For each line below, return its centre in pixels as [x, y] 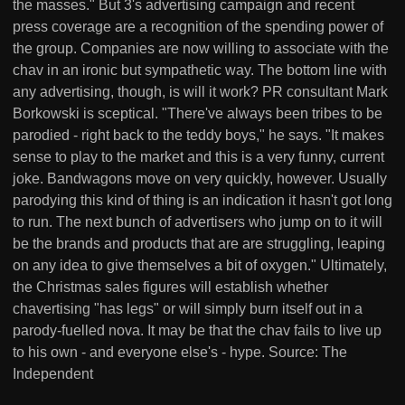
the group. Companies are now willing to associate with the [201, 48]
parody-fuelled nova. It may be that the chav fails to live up [197, 330]
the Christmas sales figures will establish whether [170, 287]
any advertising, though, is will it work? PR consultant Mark [200, 92]
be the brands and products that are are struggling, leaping [199, 244]
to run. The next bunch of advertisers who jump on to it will [198, 222]
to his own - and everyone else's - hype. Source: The [180, 352]
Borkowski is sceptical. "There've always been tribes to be [198, 113]
